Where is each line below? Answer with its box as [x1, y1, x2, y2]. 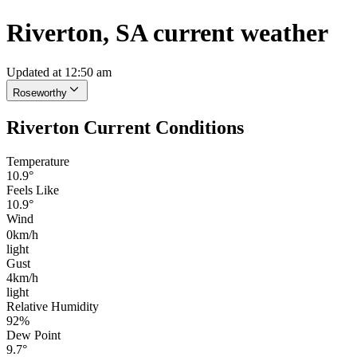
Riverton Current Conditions [6, 116, 244, 138]
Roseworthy [13, 86, 67, 99]
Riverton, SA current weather [6, 18, 328, 48]
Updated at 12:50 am [6, 65, 112, 79]
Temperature [6, 154, 69, 168]
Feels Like [6, 182, 59, 197]
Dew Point [6, 328, 61, 342]
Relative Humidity [6, 299, 99, 313]
